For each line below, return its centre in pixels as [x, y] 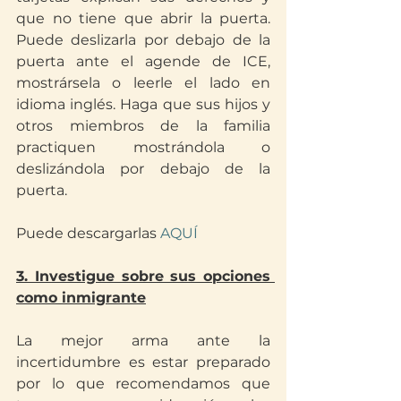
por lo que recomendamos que [143, 383]
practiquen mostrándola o [143, 147]
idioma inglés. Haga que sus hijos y [143, 104]
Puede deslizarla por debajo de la [143, 39]
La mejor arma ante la [143, 340]
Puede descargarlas [86, 233]
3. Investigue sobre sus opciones [143, 276]
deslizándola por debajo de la [143, 168]
